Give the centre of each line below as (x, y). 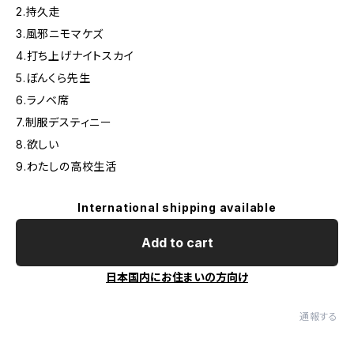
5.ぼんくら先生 (53, 78)
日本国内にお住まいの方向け (177, 277)
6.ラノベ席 (43, 100)
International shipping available (177, 207)
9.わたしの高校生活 (67, 166)
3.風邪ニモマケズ (60, 34)
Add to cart (177, 243)
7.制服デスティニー (64, 122)
